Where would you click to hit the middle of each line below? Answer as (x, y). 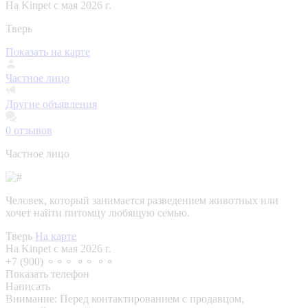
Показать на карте (48, 52)
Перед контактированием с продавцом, (152, 298)
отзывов (32, 130)
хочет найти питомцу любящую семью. (98, 212)
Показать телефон (47, 274)
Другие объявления (51, 104)
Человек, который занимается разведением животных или (142, 200)
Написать (28, 286)
